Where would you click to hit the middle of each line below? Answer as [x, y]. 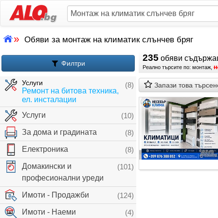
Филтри [72, 63]
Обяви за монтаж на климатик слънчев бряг [109, 40]
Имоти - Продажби [55, 195]
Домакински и [47, 166]
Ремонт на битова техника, [70, 91]
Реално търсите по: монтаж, [178, 67]
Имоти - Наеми [49, 212]
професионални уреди [63, 178]
